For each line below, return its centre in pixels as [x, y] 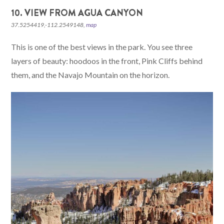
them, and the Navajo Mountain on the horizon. [90, 75]
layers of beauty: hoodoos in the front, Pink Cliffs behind [107, 61]
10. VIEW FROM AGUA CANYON [77, 13]
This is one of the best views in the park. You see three [102, 47]
